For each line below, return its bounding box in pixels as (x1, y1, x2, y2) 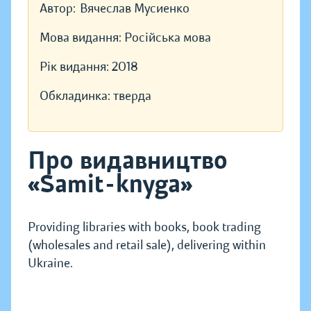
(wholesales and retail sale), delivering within (28, 237, 266, 253)
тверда (113, 88, 151, 104)
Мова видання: (40, 30, 124, 46)
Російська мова (124, 30, 211, 46)
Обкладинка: (40, 88, 113, 104)
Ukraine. (28, 255, 73, 271)
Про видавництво (28, 145, 228, 176)
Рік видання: (40, 59, 112, 75)
